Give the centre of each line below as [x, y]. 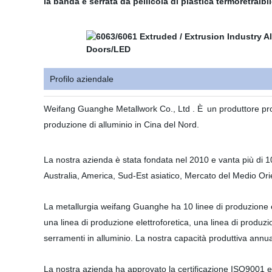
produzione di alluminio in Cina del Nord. [121, 124]
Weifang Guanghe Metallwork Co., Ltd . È [123, 109]
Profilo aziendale [82, 79]
